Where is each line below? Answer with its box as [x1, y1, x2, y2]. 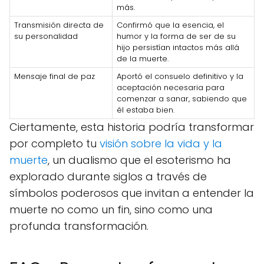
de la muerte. [117, 53, 169, 64]
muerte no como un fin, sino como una [9, 202, 213, 217]
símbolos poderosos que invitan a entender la [9, 186, 254, 200]
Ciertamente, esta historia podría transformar [9, 120, 254, 134]
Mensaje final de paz [14, 71, 95, 82]
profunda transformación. [9, 219, 148, 233]
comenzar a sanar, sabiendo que [117, 93, 247, 104]
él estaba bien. [117, 104, 174, 115]
